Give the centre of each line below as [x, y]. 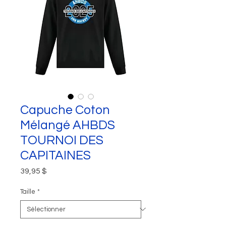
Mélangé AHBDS [68, 125]
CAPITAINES [55, 155]
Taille [28, 191]
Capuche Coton [65, 110]
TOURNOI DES [62, 140]
